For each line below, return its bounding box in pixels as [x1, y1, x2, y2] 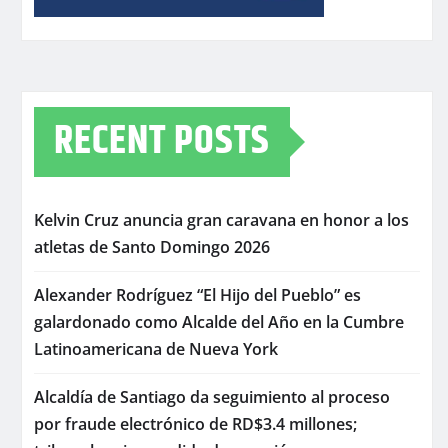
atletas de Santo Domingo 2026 [34, 235, 270, 258]
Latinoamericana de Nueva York [34, 337, 278, 360]
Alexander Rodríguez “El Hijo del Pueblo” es [34, 283, 361, 306]
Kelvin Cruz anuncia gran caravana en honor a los [34, 208, 409, 231]
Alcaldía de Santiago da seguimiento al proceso [34, 385, 390, 408]
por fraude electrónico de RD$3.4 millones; [34, 412, 357, 435]
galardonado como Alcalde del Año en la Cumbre [34, 310, 404, 333]
